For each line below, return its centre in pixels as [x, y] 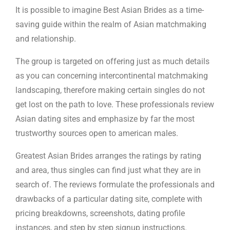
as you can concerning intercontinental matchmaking [112, 76]
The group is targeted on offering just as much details [112, 61]
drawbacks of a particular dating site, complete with [109, 199]
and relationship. [46, 39]
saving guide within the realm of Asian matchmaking [111, 24]
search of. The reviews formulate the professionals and [115, 185]
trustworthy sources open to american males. [97, 133]
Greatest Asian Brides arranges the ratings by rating [108, 156]
